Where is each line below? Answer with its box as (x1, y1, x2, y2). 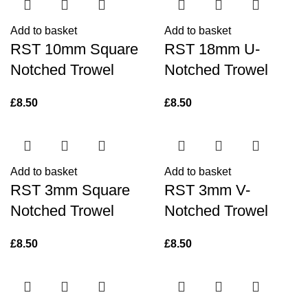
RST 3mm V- (164, 181, 250, 199)
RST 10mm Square (10, 41, 138, 58)
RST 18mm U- (164, 41, 260, 58)
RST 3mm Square (10, 181, 130, 199)
